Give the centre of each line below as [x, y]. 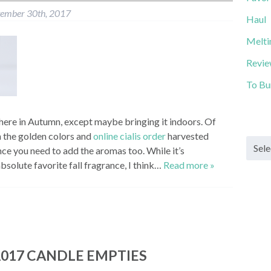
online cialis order [129, 136]
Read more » [189, 165]
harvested [187, 136]
